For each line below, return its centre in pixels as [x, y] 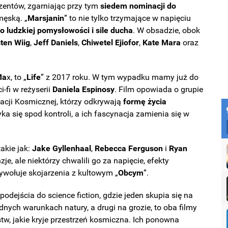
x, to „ [17, 77]
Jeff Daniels [56, 42]
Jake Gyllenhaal [62, 148]
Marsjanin [46, 18]
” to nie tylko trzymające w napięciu [128, 18]
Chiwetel [97, 42]
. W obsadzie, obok [167, 30]
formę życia [145, 102]
